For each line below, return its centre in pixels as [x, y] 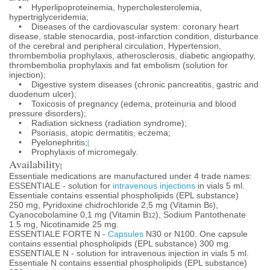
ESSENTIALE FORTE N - [58, 234]
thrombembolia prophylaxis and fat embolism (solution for [118, 65]
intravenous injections [154, 186]
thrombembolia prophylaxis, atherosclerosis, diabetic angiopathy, [132, 55]
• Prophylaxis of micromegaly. [74, 152]
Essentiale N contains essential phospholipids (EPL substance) [128, 263]
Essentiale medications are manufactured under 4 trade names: [130, 176]
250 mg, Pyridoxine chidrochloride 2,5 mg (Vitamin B [109, 205]
